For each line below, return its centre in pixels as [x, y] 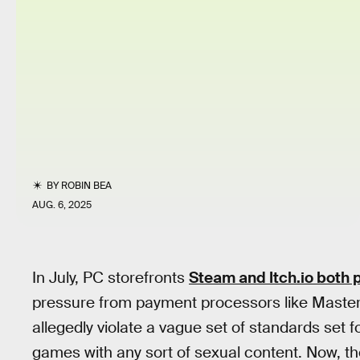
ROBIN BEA [87, 186]
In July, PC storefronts [110, 278]
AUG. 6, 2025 [62, 205]
